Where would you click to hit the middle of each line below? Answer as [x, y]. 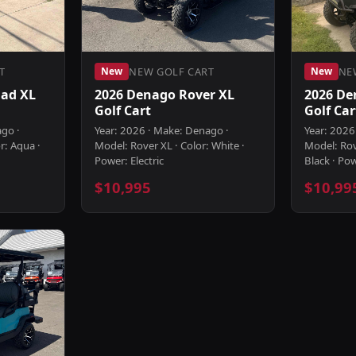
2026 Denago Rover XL [165, 95]
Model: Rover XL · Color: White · [170, 145]
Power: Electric [130, 161]
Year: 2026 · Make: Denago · [162, 130]
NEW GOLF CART [172, 71]
